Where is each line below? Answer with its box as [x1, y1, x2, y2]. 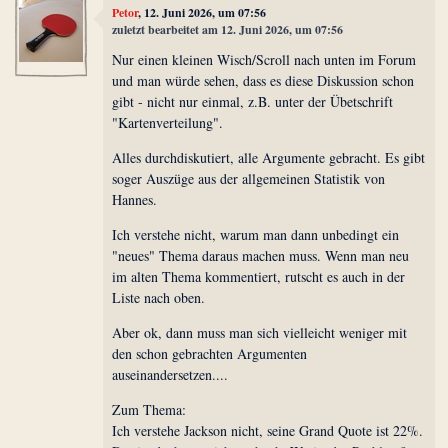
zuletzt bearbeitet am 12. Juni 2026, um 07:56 [112, 21, 344, 39]
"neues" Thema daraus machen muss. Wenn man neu [112, 245, 410, 265]
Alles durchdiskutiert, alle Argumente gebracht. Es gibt [112, 147, 426, 167]
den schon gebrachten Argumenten [112, 343, 308, 363]
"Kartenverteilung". [112, 112, 224, 132]
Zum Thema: [112, 399, 187, 419]
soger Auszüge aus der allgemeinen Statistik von [112, 168, 386, 188]
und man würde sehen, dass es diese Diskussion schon [112, 70, 415, 90]
